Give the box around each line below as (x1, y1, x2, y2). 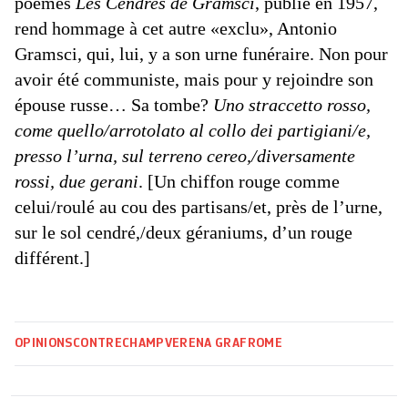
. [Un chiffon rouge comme (138, 171, 340, 192)
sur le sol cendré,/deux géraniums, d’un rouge (15, 222, 352, 243)
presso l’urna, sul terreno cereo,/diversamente (15, 146, 355, 167)
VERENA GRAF (164, 337, 248, 351)
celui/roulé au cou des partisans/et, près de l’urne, (15, 197, 382, 218)
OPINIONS (15, 337, 73, 351)
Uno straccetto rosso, (213, 95, 371, 116)
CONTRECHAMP (72, 337, 165, 351)
